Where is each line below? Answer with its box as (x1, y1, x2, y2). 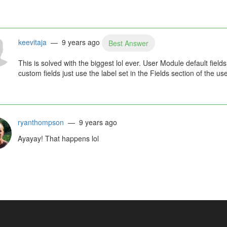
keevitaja (18, 36, 47, 47)
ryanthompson (17, 117, 64, 127)
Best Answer (108, 38, 148, 48)
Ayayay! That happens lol (17, 133, 99, 143)
